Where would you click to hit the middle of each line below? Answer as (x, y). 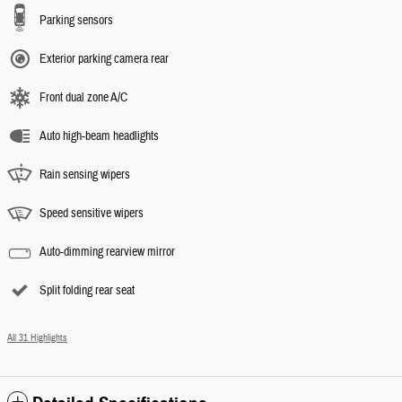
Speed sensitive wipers (92, 213)
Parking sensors (76, 20)
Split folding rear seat (87, 290)
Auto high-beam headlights (99, 136)
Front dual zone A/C (83, 97)
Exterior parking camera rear (104, 59)
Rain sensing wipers (85, 175)
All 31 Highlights (37, 337)
